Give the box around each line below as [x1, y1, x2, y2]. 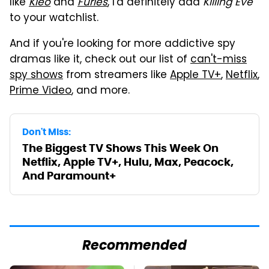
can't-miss [190, 52, 247, 69]
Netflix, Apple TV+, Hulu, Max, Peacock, [22, 155, 234, 169]
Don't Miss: [22, 126, 71, 138]
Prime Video [10, 83, 71, 100]
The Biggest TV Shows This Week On [22, 141, 219, 156]
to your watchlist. [10, 10, 98, 28]
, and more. [71, 83, 130, 100]
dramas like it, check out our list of [10, 52, 190, 69]
